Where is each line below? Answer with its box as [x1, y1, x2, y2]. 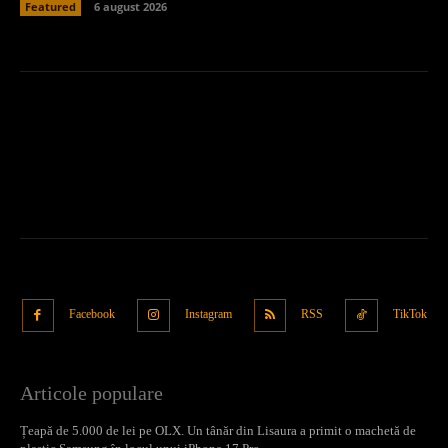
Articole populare [20, 381, 163, 404]
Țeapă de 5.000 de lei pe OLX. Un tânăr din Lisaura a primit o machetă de [20, 422, 416, 438]
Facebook [69, 307, 115, 322]
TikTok [392, 307, 427, 322]
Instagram [184, 307, 232, 322]
